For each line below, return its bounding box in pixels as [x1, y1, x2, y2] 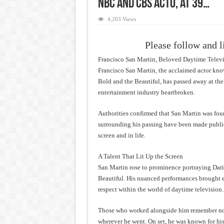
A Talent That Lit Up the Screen [97, 152, 183, 160]
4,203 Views [107, 16, 136, 22]
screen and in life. [97, 131, 145, 139]
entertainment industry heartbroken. [97, 88, 195, 96]
